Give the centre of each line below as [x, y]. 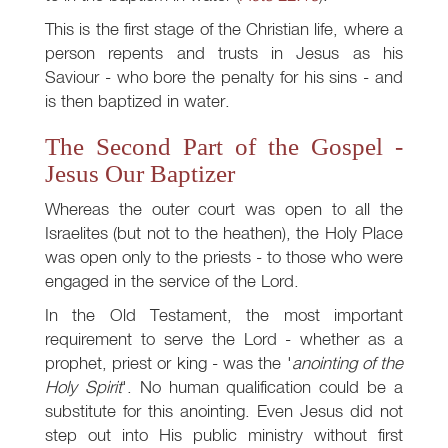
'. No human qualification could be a [262, 387]
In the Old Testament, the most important [224, 315]
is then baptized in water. [137, 101]
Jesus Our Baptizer [140, 174]
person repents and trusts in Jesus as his [224, 53]
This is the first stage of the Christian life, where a [224, 29]
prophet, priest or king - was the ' [168, 363]
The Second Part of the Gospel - [224, 147]
